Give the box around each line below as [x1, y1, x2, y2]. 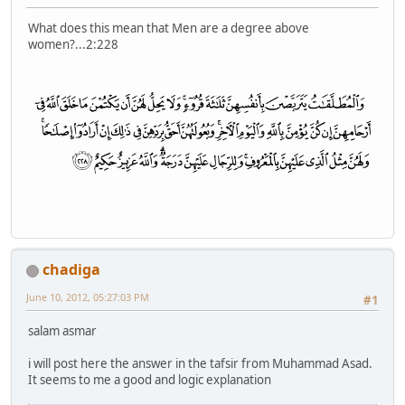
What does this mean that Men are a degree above [28, 19, 309, 36]
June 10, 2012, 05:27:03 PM [26, 289, 149, 304]
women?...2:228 [28, 35, 118, 52]
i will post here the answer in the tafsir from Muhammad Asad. [28, 355, 372, 372]
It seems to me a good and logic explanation [28, 372, 271, 389]
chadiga [42, 259, 100, 279]
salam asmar [28, 323, 97, 340]
